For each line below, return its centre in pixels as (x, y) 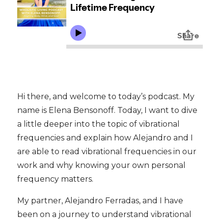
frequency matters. (55, 179)
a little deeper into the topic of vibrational (98, 124)
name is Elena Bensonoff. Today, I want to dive (107, 110)
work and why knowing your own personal (101, 165)
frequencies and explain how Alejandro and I (105, 137)
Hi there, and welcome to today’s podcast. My (106, 96)
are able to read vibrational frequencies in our (107, 151)
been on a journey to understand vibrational (104, 214)
